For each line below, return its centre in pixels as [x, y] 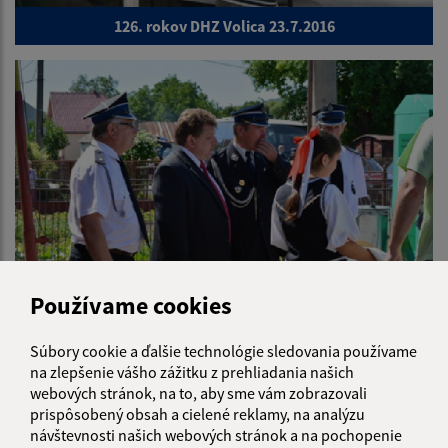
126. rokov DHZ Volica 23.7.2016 [224, 26]
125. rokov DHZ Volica [224, 314]
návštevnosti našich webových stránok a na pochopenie [216, 434]
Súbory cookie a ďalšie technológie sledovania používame [223, 350]
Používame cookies [131, 305]
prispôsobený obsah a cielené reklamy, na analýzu [197, 413]
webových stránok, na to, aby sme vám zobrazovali [198, 392]
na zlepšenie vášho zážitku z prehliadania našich [192, 371]
